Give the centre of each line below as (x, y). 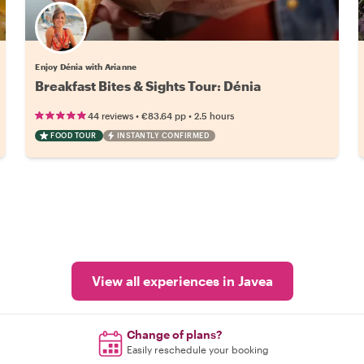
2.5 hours (214, 116)
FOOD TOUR (74, 135)
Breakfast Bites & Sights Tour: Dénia (148, 86)
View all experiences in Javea (182, 281)
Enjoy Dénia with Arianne (86, 67)
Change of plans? (175, 334)
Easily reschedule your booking (198, 349)
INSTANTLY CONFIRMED (163, 135)
